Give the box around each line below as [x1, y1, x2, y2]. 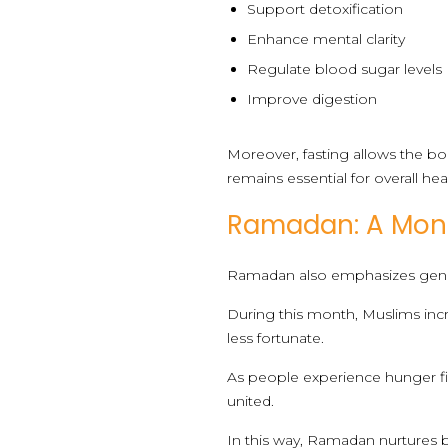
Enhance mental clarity [247, 29, 406, 48]
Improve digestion [247, 89, 378, 108]
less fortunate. [227, 328, 325, 347]
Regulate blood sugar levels [247, 59, 443, 78]
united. [227, 391, 275, 410]
